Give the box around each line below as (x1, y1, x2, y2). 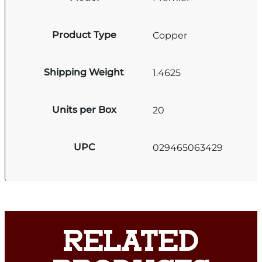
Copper (153, 29, 188, 41)
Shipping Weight (44, 67, 125, 78)
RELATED (63, 230, 199, 258)
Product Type (51, 29, 116, 41)
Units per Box (51, 104, 116, 116)
